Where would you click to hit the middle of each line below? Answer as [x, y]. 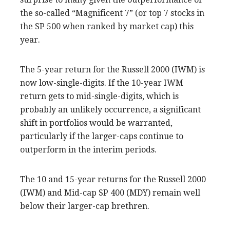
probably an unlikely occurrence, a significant [110, 109]
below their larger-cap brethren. [85, 206]
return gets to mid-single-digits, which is [99, 96]
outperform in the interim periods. [88, 149]
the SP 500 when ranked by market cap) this [107, 26]
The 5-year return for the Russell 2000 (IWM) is [112, 69]
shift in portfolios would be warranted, [96, 123]
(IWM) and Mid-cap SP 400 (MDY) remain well [110, 193]
